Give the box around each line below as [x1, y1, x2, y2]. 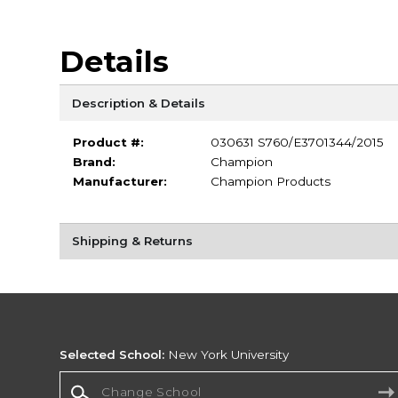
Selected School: [60, 347, 165, 362]
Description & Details [71, 95, 205, 110]
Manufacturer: [72, 174, 167, 189]
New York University [164, 347, 290, 362]
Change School [59, 371, 153, 386]
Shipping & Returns [71, 234, 193, 249]
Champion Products [210, 174, 330, 189]
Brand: [72, 155, 115, 170]
